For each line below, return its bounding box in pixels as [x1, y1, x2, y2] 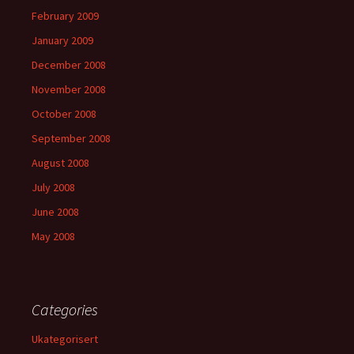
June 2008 [32, 205, 79, 219]
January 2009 [32, 33, 93, 47]
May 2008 [32, 229, 75, 243]
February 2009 [32, 9, 99, 23]
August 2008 [32, 156, 89, 170]
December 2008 [32, 58, 106, 72]
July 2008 [32, 180, 75, 194]
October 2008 [32, 107, 96, 121]
